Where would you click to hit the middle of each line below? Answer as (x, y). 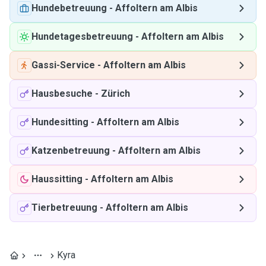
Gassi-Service (63, 65)
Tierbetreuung (64, 208)
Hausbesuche (62, 94)
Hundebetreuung (69, 8)
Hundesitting (60, 122)
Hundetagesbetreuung (82, 37)
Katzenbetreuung (71, 151)
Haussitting (57, 179)
